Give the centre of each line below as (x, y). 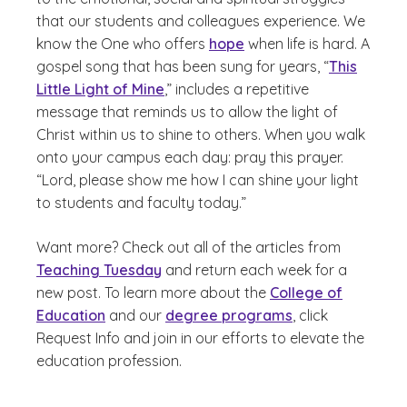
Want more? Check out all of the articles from (189, 247)
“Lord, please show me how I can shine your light (198, 180)
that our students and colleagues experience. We (201, 21)
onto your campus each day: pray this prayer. (190, 157)
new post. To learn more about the (153, 293)
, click (310, 315)
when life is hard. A (307, 44)
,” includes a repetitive (237, 89)
